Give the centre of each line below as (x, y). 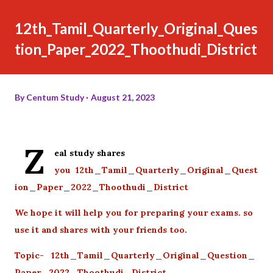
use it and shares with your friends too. (105, 229)
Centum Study (55, 97)
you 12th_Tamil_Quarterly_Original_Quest (156, 170)
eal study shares (90, 153)
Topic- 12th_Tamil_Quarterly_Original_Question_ (135, 255)
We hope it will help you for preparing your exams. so (134, 212)
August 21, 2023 (123, 97)
